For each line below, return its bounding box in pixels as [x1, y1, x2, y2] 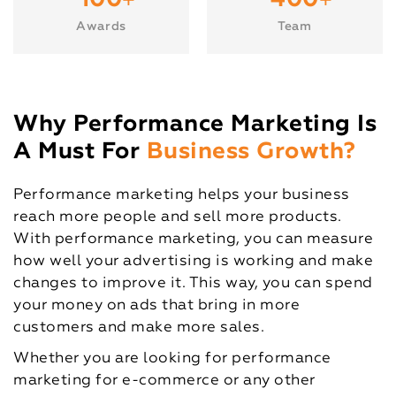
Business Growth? [146, 141, 356, 164]
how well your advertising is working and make [13, 254, 374, 269]
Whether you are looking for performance [13, 351, 331, 366]
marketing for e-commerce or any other [13, 373, 316, 388]
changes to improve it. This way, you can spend [13, 276, 373, 291]
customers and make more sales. [13, 320, 265, 335]
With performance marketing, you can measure [13, 232, 374, 247]
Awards [76, 20, 126, 33]
